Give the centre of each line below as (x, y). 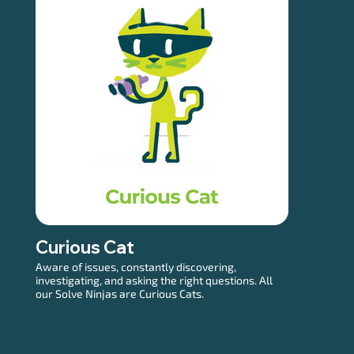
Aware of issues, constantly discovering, (136, 266)
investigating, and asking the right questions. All (154, 280)
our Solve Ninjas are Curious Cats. (119, 293)
